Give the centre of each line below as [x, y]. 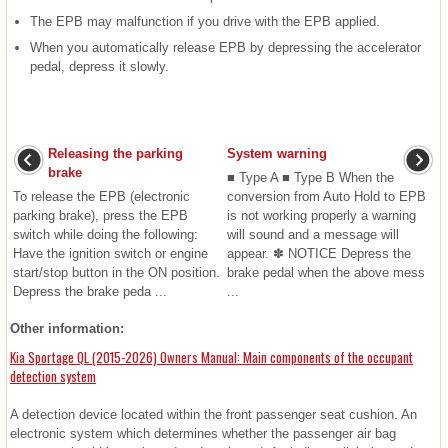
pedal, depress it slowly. [99, 67]
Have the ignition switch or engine [110, 254]
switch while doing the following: [105, 235]
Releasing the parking [115, 154]
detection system [53, 376]
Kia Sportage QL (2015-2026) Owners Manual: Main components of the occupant [211, 357]
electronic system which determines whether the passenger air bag [203, 434]
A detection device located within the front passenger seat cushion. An [213, 415]
